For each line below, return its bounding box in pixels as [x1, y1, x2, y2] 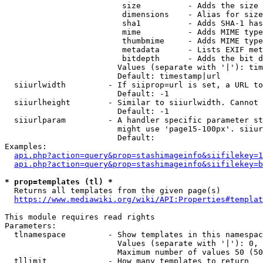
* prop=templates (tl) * [5, 177, 113, 186]
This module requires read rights [5, 213, 155, 221]
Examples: [5, 142, 47, 151]
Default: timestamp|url [5, 72, 221, 80]
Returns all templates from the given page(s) [5, 186, 221, 195]
